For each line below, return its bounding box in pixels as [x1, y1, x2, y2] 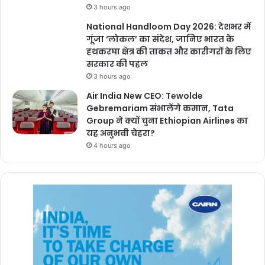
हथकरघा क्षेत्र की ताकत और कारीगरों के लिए [86, 45, 251, 57]
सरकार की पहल [86, 57, 148, 70]
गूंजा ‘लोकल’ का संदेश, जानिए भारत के [86, 33, 234, 45]
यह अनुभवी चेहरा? [86, 127, 155, 139]
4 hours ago [93, 141, 131, 150]
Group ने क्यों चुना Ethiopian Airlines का [86, 114, 248, 127]
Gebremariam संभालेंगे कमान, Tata [86, 102, 234, 114]
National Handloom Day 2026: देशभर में [86, 20, 251, 33]
